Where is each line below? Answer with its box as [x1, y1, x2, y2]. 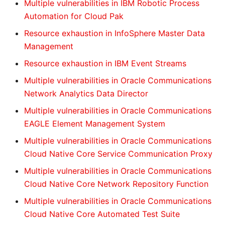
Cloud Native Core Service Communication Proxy [24, 149, 212, 159]
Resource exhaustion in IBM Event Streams [24, 58, 186, 68]
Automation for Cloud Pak [24, 11, 124, 21]
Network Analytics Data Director [24, 88, 148, 98]
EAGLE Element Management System [24, 119, 165, 129]
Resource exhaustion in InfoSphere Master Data [24, 28, 205, 38]
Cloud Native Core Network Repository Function [24, 179, 208, 189]
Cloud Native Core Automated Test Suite [24, 209, 180, 219]
